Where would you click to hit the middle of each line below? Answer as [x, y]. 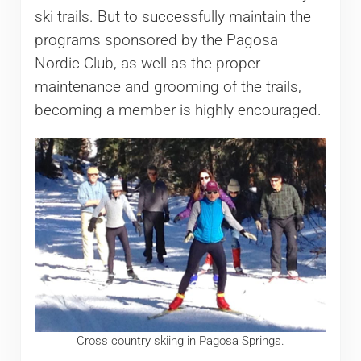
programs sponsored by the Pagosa [156, 41]
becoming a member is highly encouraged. [178, 111]
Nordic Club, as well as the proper [147, 64]
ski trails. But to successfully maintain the [172, 17]
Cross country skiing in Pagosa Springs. [180, 341]
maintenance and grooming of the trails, [168, 87]
